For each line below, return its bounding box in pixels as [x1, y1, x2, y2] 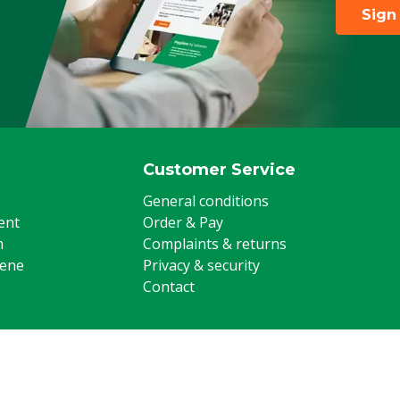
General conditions [143, 191, 269, 211]
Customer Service [143, 160, 296, 179]
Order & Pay [143, 212, 223, 232]
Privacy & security [143, 255, 260, 275]
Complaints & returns [143, 234, 287, 254]
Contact [143, 277, 195, 296]
